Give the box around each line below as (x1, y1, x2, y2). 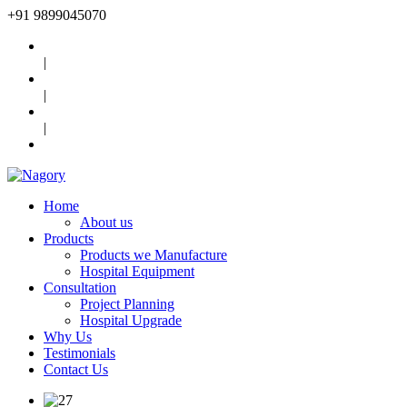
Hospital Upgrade (80, 313, 182, 328)
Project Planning (80, 296, 174, 312)
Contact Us (44, 362, 108, 377)
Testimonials (44, 345, 115, 361)
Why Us (44, 329, 92, 344)
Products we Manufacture (80, 247, 227, 263)
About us (80, 214, 133, 230)
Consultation (44, 280, 116, 295)
